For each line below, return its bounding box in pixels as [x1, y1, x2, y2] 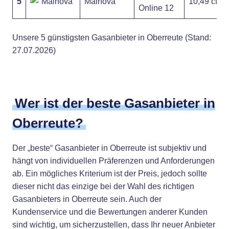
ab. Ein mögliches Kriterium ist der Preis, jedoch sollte [12, 169, 207, 178]
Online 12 [139, 4, 174, 12]
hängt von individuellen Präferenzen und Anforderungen [12, 156, 215, 165]
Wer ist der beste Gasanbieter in [15, 96, 215, 111]
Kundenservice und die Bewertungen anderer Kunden [12, 208, 208, 216]
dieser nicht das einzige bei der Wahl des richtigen [12, 182, 194, 191]
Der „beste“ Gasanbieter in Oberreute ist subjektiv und [12, 144, 207, 152]
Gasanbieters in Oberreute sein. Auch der [12, 195, 162, 203]
